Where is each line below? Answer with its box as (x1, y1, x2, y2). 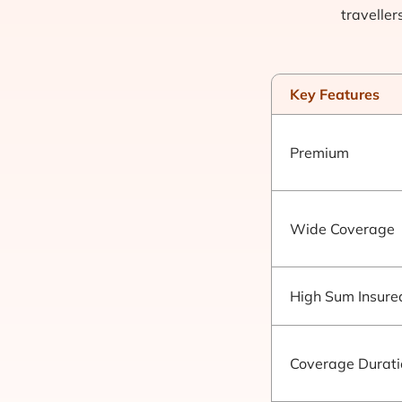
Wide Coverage (290, 220, 395, 238)
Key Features (290, 85, 380, 103)
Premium (290, 144, 349, 162)
